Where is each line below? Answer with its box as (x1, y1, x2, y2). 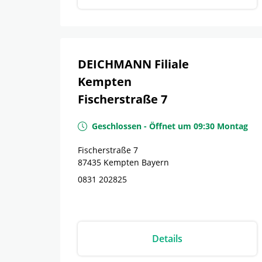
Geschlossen (92, 120, 142, 132)
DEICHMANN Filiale (78, 56, 189, 72)
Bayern (142, 157, 169, 168)
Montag (217, 120, 248, 132)
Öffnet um (149, 120, 191, 132)
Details (152, 232, 182, 245)
